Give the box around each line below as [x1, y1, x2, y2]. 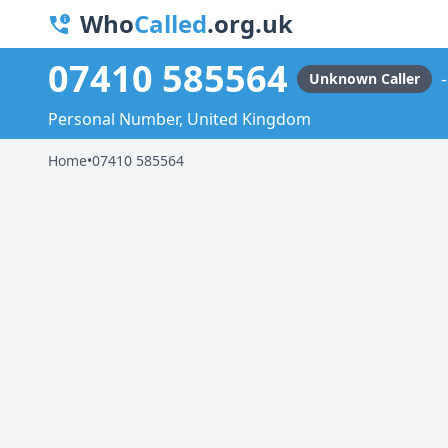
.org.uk [207, 7, 293, 40]
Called [134, 7, 207, 40]
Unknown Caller [309, 69, 420, 89]
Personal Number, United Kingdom [48, 108, 311, 131]
